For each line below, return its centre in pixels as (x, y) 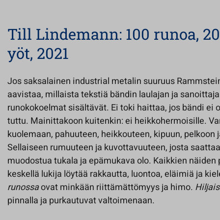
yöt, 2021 (38, 53)
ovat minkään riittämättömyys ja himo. (117, 187)
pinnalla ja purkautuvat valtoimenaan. (81, 201)
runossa (23, 187)
